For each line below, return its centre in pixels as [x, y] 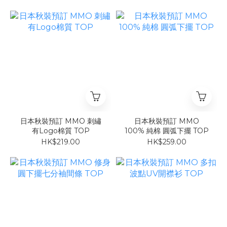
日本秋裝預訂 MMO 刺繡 [53, 121]
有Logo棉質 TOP [61, 131]
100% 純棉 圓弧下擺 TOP [166, 131]
